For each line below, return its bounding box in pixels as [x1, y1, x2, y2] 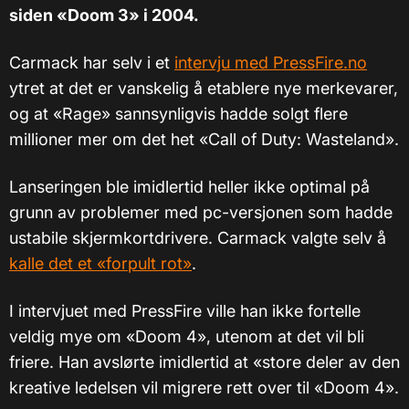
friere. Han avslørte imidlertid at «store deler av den [9, 352, 400, 372]
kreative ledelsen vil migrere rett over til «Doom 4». [9, 378, 399, 398]
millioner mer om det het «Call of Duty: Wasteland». [9, 130, 399, 150]
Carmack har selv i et [9, 53, 174, 73]
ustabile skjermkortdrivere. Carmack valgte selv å [9, 228, 386, 248]
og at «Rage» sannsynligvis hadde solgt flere [9, 104, 348, 124]
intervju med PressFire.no [174, 53, 367, 73]
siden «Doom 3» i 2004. [9, 5, 199, 26]
